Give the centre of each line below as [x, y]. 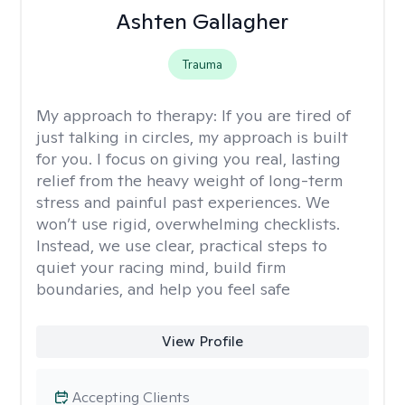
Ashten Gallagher [202, 21]
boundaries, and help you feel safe [163, 289]
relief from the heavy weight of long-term [189, 180]
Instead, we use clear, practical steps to [182, 245]
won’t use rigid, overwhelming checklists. [188, 224]
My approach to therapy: [129, 115]
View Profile [202, 341]
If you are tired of [286, 115]
